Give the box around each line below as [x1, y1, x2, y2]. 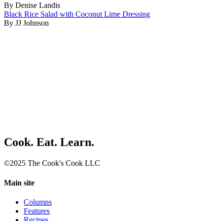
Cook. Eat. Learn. [4, 136, 94, 149]
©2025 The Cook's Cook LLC [4, 159, 100, 168]
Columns [24, 197, 52, 206]
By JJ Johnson [4, 18, 49, 27]
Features [24, 206, 50, 215]
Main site [4, 178, 35, 187]
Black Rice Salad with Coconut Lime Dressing [4, 9, 150, 18]
